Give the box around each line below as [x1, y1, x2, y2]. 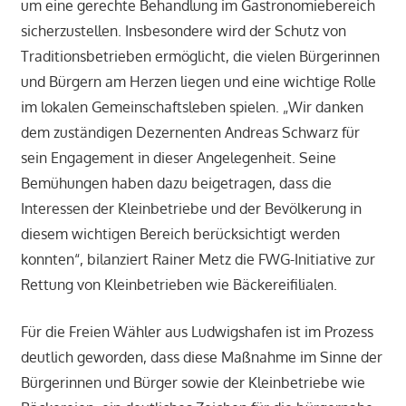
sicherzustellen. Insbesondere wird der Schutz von [20, 21, 346, 40]
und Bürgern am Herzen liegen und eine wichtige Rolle [20, 72, 376, 91]
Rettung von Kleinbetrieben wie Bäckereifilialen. [20, 275, 337, 294]
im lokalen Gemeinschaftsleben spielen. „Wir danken [20, 97, 363, 116]
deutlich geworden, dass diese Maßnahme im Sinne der [20, 347, 382, 366]
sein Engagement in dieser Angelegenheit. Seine [20, 148, 336, 167]
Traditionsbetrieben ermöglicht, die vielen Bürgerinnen [20, 46, 380, 65]
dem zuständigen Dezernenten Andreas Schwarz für [20, 122, 360, 141]
